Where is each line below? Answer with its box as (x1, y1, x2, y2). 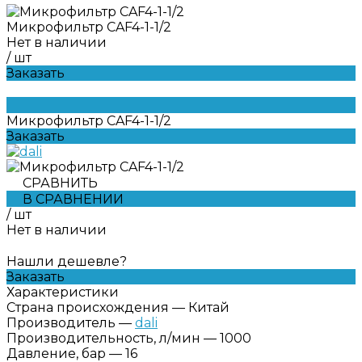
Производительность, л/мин (6, 330, 200, 346)
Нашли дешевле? (6, 253, 127, 269)
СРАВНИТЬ (23, 175, 98, 191)
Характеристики (6, 284, 119, 300)
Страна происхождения (6, 299, 169, 315)
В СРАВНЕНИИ (23, 191, 124, 207)
